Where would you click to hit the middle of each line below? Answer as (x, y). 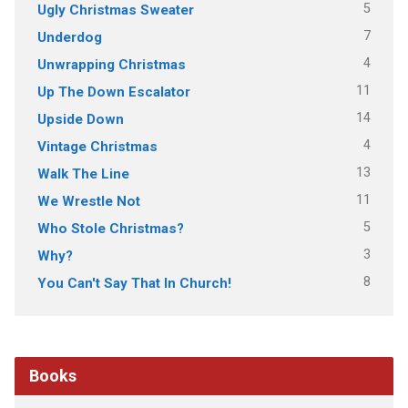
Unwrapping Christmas (111, 64)
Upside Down (80, 119)
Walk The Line (83, 173)
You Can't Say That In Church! (134, 283)
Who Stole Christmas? (110, 228)
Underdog (69, 37)
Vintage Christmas (97, 146)
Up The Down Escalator (113, 92)
